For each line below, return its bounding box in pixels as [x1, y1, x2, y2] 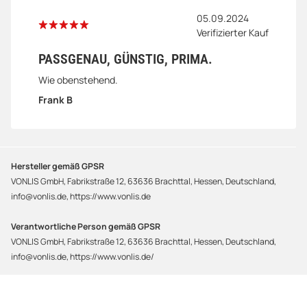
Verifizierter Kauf [197, 25, 269, 39]
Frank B [38, 93, 73, 106]
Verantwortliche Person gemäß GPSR [11, 220, 160, 232]
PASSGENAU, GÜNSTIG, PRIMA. [38, 50, 212, 67]
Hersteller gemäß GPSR [11, 160, 104, 172]
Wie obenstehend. [38, 73, 118, 86]
